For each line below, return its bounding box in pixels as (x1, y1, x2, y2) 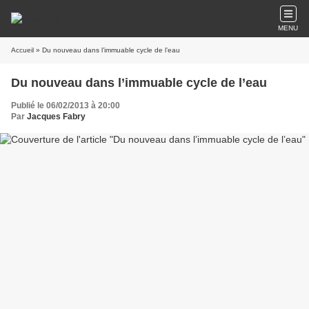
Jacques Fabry (27, 112, 86, 121)
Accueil (11, 46, 34, 54)
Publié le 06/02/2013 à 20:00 (11, 101, 120, 110)
